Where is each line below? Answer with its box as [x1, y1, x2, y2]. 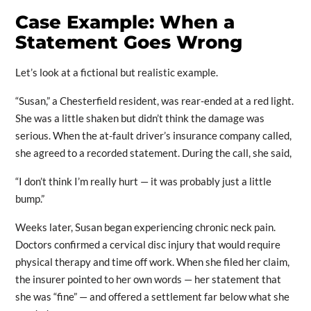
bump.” [15, 192, 44, 205]
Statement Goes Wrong [15, 31, 242, 54]
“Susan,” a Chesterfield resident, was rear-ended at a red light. [15, 94, 294, 108]
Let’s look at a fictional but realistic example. [15, 66, 218, 79]
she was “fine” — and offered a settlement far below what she [15, 290, 289, 303]
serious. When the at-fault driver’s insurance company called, [15, 129, 292, 142]
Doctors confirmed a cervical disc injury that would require [15, 238, 280, 251]
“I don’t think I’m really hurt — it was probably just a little [15, 175, 271, 188]
